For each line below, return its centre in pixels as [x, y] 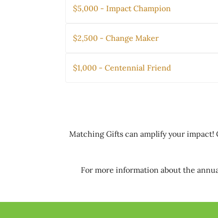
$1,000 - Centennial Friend [122, 68]
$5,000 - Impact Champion [122, 9]
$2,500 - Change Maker [116, 38]
